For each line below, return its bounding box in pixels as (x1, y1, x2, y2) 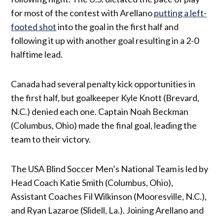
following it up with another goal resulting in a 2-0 (11, 35, 199, 46)
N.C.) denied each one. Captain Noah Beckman (11, 106, 189, 117)
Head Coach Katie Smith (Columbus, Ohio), (11, 177, 174, 188)
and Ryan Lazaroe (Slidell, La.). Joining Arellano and (11, 204, 204, 216)
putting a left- (154, 7, 207, 18)
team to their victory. (11, 133, 91, 145)
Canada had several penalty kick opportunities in (11, 78, 196, 89)
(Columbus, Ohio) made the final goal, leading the (11, 119, 197, 131)
